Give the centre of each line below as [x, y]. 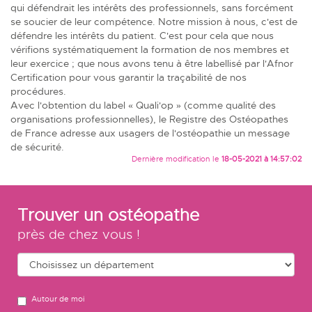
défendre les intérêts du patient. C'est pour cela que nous [142, 35]
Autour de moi [58, 298]
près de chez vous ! [79, 234]
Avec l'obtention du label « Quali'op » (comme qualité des [143, 105]
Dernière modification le [177, 158]
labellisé [224, 63]
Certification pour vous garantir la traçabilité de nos [128, 77]
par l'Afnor [267, 63]
